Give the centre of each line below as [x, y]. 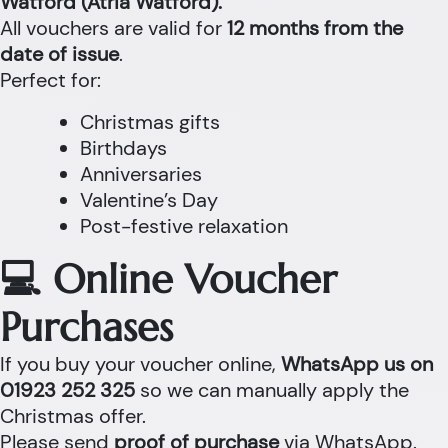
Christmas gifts [150, 122]
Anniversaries [141, 174]
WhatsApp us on [357, 364]
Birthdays [123, 148]
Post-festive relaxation [184, 226]
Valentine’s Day [149, 200]
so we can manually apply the [272, 390]
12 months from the [315, 28]
